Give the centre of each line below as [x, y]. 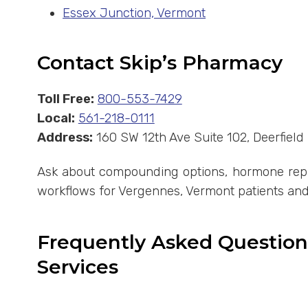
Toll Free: [65, 99]
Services [77, 267]
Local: [56, 119]
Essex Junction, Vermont [134, 13]
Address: [65, 138]
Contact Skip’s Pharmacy [159, 63]
